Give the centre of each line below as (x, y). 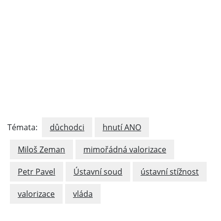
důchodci (67, 127)
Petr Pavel (37, 172)
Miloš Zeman (41, 149)
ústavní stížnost (170, 172)
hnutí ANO (122, 127)
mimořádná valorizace (125, 149)
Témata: (23, 127)
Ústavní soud (98, 172)
